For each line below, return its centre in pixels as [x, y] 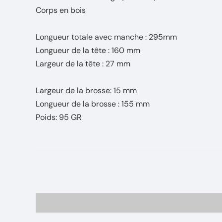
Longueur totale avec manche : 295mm [106, 37]
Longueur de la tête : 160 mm [88, 50]
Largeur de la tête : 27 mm [84, 64]
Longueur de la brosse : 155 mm [93, 104]
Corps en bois [61, 10]
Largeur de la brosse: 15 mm [87, 90]
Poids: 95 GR [60, 117]
